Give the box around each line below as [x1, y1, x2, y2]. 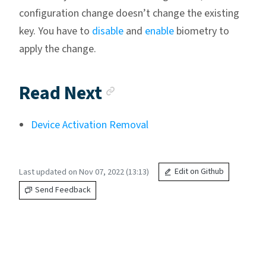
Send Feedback [35, 184, 91, 197]
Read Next [19, 80, 102, 107]
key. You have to [19, 24, 92, 39]
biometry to [174, 24, 229, 39]
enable [145, 24, 174, 39]
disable [92, 24, 123, 39]
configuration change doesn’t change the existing [19, 6, 239, 21]
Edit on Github [175, 166, 224, 178]
